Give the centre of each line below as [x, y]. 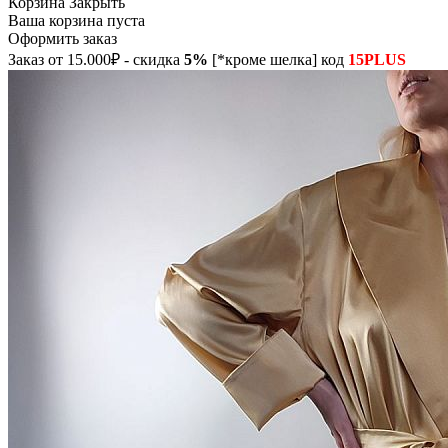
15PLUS [377, 59]
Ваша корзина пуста [76, 20]
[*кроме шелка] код [278, 59]
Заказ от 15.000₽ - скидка [96, 59]
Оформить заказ [62, 38]
